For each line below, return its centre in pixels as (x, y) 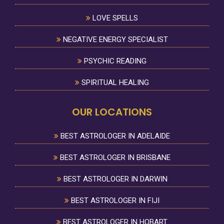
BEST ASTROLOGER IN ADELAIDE (114, 136)
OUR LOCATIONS (112, 112)
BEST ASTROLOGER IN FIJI (114, 201)
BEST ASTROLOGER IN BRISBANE (114, 158)
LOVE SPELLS (114, 18)
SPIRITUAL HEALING (114, 82)
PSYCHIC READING (114, 61)
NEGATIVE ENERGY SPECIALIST (114, 39)
